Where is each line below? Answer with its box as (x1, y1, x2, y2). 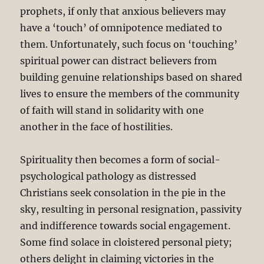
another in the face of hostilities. (20, 120, 173, 133)
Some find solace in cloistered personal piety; (20, 236, 233, 248)
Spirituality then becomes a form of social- (20, 153, 221, 166)
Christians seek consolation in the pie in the (20, 186, 226, 199)
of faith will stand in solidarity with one (20, 104, 204, 116)
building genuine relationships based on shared (20, 71, 243, 83)
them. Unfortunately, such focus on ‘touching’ (20, 38, 238, 50)
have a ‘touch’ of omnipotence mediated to (20, 21, 223, 34)
